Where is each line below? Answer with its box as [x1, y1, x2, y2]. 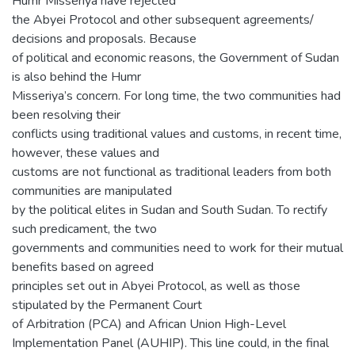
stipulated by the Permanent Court [12, 296, 202, 314]
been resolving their [12, 105, 120, 124]
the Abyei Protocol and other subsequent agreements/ [12, 10, 314, 29]
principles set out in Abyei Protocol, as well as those [12, 277, 300, 295]
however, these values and [12, 143, 159, 162]
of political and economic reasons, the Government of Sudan [12, 48, 339, 67]
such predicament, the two [12, 219, 157, 238]
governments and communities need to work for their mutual [12, 239, 343, 257]
